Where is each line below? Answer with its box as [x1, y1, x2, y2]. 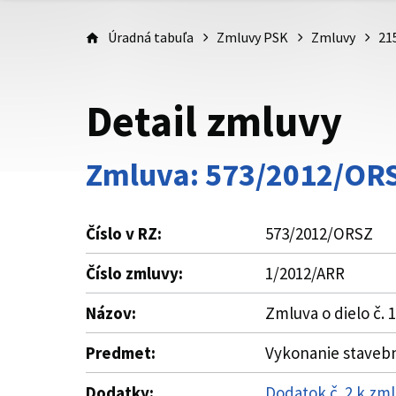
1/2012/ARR [265, 263, 345, 284]
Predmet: [86, 342, 156, 363]
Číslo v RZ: [86, 223, 162, 244]
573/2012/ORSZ [265, 223, 373, 244]
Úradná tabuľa [108, 28, 194, 46]
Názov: [86, 302, 136, 324]
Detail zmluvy [86, 95, 342, 148]
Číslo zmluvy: [86, 263, 183, 284]
